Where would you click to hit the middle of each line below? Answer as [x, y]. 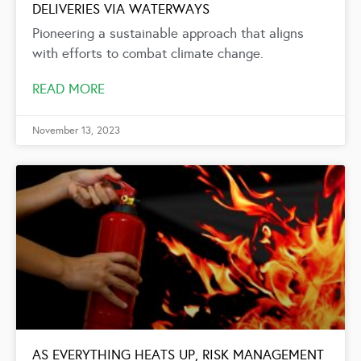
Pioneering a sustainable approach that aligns [168, 33]
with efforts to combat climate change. [148, 53]
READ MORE [68, 89]
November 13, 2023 [76, 130]
